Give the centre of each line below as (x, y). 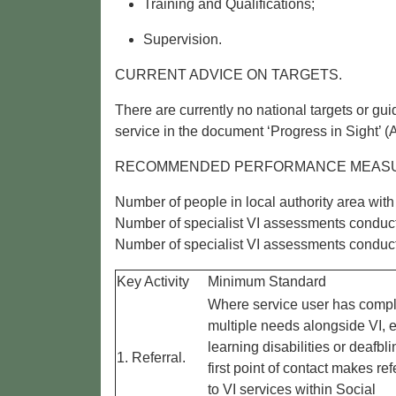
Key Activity (153, 282)
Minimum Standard (267, 282)
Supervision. (183, 40)
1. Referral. (151, 358)
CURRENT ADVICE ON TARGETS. (228, 75)
